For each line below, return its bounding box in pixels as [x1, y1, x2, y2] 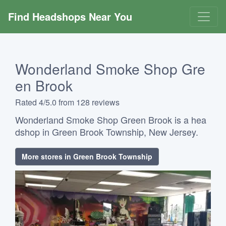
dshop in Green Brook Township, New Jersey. [15, 125, 198, 138]
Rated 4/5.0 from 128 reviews [15, 96, 120, 108]
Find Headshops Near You [8, 9, 132, 24]
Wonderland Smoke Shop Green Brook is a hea [15, 113, 206, 126]
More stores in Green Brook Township [22, 151, 152, 161]
